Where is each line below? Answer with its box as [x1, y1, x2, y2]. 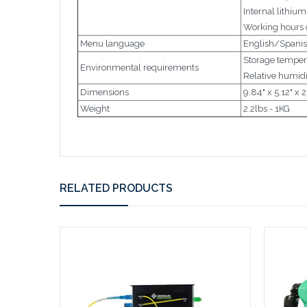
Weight [78, 103, 110, 114]
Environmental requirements [78, 62, 199, 73]
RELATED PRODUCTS [60, 182, 173, 195]
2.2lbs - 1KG [241, 103, 290, 114]
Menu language [78, 38, 145, 49]
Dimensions [78, 86, 129, 97]
